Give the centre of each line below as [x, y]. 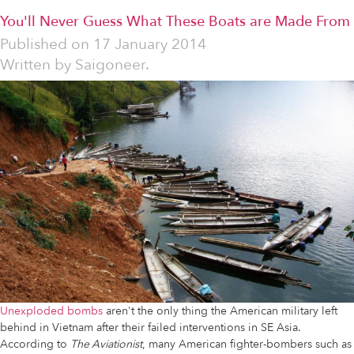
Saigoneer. [112, 65]
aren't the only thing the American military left [220, 311]
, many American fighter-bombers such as [247, 344]
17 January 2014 [150, 45]
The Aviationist [106, 344]
